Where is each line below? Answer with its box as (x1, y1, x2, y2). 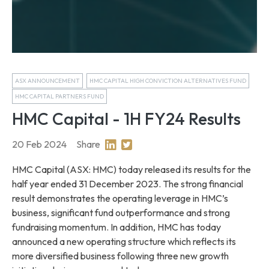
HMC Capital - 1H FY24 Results (12, 108, 241, 130)
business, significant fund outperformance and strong (12, 206, 230, 219)
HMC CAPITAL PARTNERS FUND (15, 92, 104, 101)
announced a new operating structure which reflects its (12, 235, 236, 247)
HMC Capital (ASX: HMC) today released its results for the (12, 163, 251, 175)
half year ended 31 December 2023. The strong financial (12, 177, 243, 190)
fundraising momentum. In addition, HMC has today (12, 220, 221, 233)
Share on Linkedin (104, 139, 173, 150)
